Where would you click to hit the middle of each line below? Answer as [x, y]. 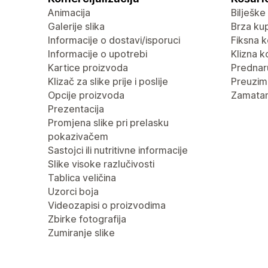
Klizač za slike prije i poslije [108, 81]
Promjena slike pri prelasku [108, 123]
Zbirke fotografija [87, 219]
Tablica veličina [82, 178]
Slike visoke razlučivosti [101, 164]
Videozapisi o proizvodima [107, 205]
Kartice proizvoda [88, 68]
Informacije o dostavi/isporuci [114, 40]
